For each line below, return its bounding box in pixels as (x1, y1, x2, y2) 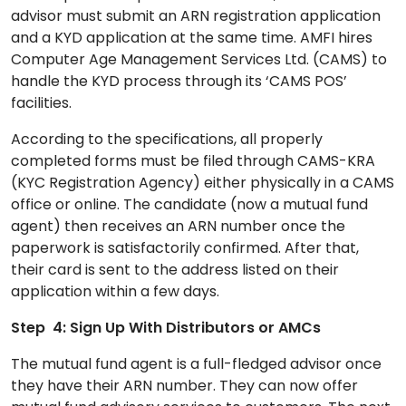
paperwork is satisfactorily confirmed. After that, (11, 237, 359, 259)
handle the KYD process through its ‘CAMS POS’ (11, 71, 347, 92)
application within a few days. (11, 281, 219, 303)
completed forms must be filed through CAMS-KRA (11, 150, 375, 172)
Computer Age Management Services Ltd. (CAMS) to (11, 49, 387, 71)
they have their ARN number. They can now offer (11, 375, 358, 397)
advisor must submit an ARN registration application (11, 5, 381, 27)
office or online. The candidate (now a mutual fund (11, 194, 368, 216)
